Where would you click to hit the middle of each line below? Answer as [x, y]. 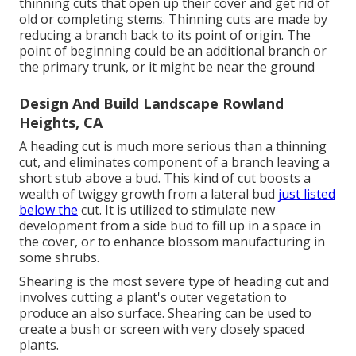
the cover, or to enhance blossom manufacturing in [172, 242]
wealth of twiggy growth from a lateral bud [149, 194]
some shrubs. [59, 258]
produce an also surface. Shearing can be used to [165, 313]
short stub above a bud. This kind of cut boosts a [165, 178]
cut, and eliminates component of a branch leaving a [174, 163]
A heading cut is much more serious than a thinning [173, 147]
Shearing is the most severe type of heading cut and [174, 282]
